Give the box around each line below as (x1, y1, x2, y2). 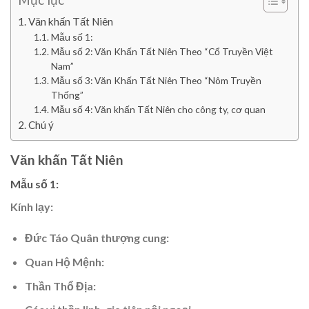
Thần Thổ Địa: (24, 279, 96, 292)
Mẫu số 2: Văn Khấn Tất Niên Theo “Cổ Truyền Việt (50, 46, 273, 58)
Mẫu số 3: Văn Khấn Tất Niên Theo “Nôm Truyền (50, 74, 261, 87)
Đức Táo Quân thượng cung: (24, 231, 169, 245)
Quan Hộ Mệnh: (24, 255, 104, 269)
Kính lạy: (10, 199, 53, 213)
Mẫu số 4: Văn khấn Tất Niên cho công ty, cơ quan (50, 103, 266, 116)
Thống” (50, 89, 83, 101)
